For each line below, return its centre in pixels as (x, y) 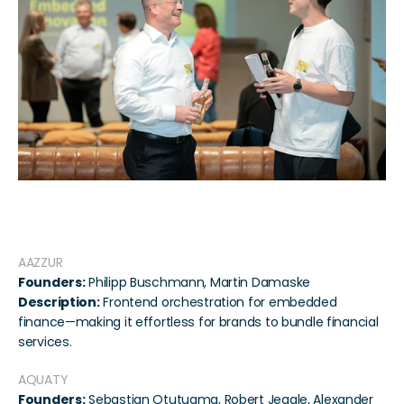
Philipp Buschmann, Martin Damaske (197, 283)
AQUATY (43, 380)
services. (45, 342)
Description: (59, 303)
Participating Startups (92, 225)
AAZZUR (41, 263)
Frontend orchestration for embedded (218, 303)
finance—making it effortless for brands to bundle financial (198, 322)
